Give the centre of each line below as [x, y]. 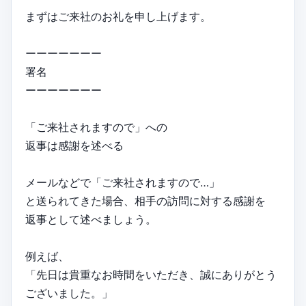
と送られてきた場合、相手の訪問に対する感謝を [145, 200]
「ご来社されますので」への [96, 127]
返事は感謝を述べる [74, 145]
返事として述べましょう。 [91, 219]
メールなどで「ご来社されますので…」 [123, 182]
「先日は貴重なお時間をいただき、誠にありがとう [151, 274]
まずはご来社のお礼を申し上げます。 [118, 16]
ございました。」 [69, 293]
